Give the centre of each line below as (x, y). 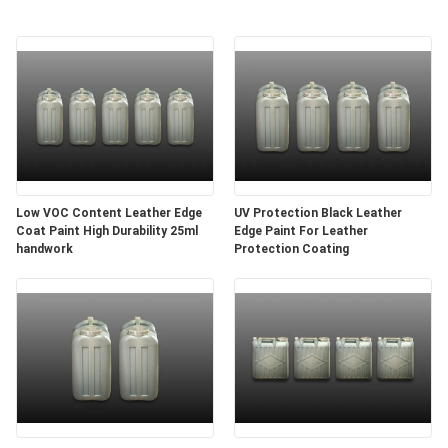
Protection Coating (291, 249)
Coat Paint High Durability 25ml (107, 231)
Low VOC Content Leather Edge (109, 213)
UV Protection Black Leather (318, 213)
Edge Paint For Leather (301, 231)
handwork (44, 249)
